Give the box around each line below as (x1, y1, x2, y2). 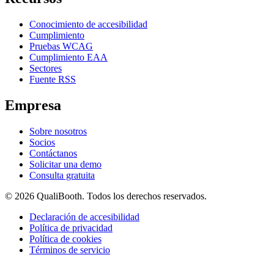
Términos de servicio (29, 245, 110, 256)
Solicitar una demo (29, 159, 102, 170)
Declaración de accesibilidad (29, 212, 139, 223)
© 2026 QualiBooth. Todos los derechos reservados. (5, 191, 207, 202)
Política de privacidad (29, 223, 113, 234)
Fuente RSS (29, 74, 76, 85)
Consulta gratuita (29, 170, 95, 181)
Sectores (29, 63, 62, 74)
